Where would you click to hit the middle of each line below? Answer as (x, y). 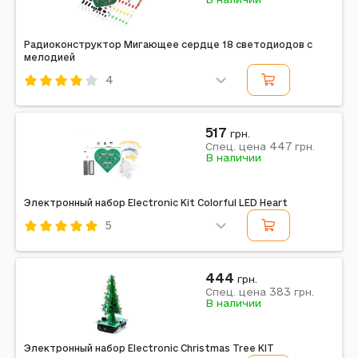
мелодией (50, 57)
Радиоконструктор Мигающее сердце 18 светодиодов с (168, 44)
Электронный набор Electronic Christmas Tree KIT (149, 348)
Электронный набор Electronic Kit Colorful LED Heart (156, 203)
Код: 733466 (60, 102)
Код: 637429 (60, 248)
